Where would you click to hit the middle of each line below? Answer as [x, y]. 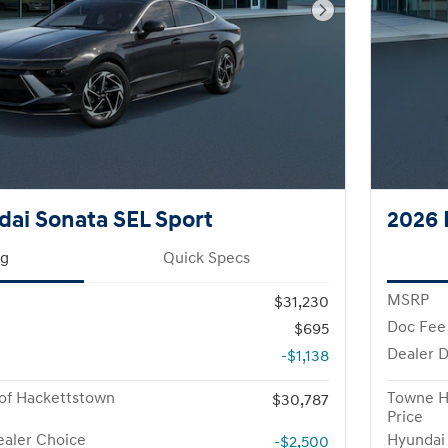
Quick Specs [206, 258]
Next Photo [362, 20]
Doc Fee [416, 327]
